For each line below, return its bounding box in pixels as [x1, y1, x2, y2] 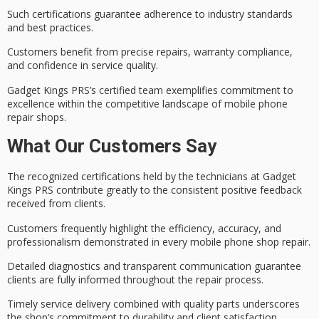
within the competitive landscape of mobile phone [55, 96, 288, 110]
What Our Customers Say [7, 135, 216, 157]
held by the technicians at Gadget [140, 169, 296, 184]
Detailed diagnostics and [7, 258, 123, 273]
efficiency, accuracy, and [169, 221, 281, 235]
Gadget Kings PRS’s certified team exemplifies [7, 83, 221, 97]
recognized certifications [28, 169, 140, 184]
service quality [91, 58, 156, 73]
